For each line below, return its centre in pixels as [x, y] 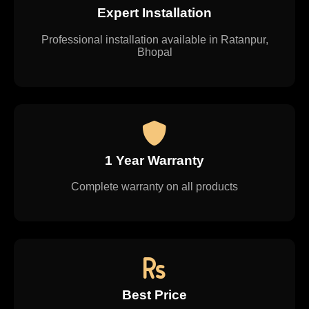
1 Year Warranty [154, 160]
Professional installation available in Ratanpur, [154, 39]
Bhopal [154, 52]
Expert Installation [154, 12]
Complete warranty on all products [154, 187]
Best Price [154, 295]
